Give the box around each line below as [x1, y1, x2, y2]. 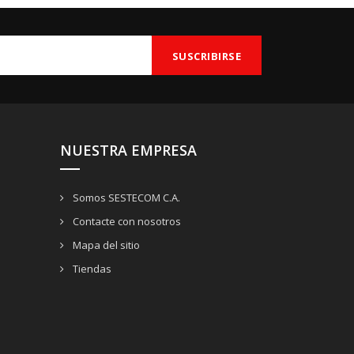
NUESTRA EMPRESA [60, 141, 197, 160]
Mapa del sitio [70, 238, 140, 253]
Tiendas [70, 262, 111, 277]
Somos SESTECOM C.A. [70, 190, 180, 205]
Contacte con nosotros [70, 214, 181, 229]
